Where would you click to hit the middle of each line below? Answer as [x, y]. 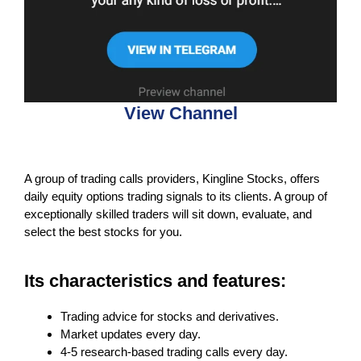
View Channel [180, 113]
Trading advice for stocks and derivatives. [170, 316]
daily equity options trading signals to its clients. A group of [176, 196]
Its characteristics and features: [155, 280]
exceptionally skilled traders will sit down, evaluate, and [168, 214]
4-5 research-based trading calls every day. [174, 351]
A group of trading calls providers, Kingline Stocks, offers [172, 178]
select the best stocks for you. [103, 231]
